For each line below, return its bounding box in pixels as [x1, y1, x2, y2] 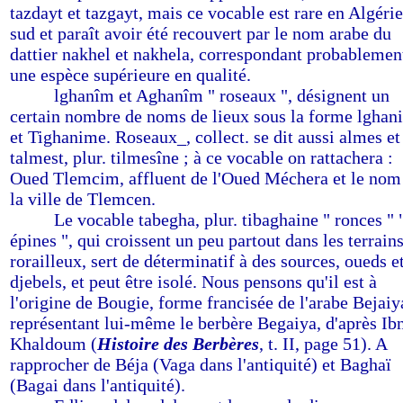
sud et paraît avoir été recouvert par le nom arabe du [10, 23, 391, 43]
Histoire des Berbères [97, 334, 259, 354]
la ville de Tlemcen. [10, 189, 156, 209]
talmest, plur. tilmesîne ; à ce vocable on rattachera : [10, 148, 393, 167]
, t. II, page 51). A [259, 334, 387, 354]
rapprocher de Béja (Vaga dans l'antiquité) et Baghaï [10, 354, 391, 374]
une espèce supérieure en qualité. [10, 65, 251, 85]
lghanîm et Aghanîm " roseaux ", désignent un [54, 85, 390, 105]
